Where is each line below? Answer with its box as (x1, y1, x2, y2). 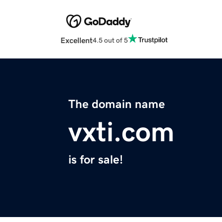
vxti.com (68, 118, 174, 146)
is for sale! (68, 154, 123, 166)
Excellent (60, 36, 93, 45)
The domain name (68, 98, 165, 111)
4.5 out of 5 (93, 36, 128, 44)
